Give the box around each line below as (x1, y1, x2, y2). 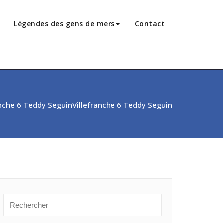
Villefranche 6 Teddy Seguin (72, 100, 172, 110)
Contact (134, 19, 165, 28)
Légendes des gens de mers (14, 19, 115, 28)
